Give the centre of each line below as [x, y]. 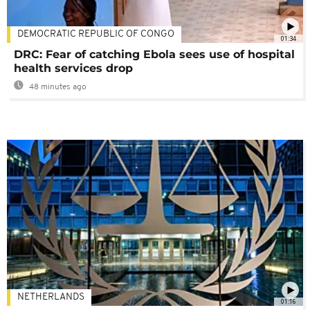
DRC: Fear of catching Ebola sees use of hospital [154, 54]
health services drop [73, 68]
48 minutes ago [57, 87]
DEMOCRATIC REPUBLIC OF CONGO [96, 34]
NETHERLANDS [51, 298]
